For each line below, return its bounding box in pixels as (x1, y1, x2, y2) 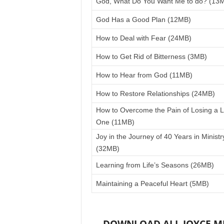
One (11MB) (95, 118, 134, 126)
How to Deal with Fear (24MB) (95, 34, 191, 42)
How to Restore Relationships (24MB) (95, 89, 215, 97)
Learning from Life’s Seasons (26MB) (95, 161, 214, 169)
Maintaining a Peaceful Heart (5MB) (95, 179, 209, 187)
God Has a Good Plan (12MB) (95, 15, 191, 23)
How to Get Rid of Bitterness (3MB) (95, 52, 207, 60)
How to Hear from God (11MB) (95, 71, 192, 79)
